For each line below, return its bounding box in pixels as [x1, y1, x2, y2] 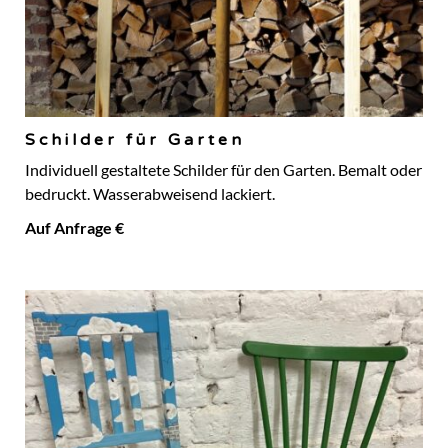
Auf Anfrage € [25, 219, 124, 238]
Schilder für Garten [25, 130, 245, 151]
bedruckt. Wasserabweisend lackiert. [25, 185, 275, 204]
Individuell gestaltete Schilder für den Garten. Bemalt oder [25, 161, 422, 180]
